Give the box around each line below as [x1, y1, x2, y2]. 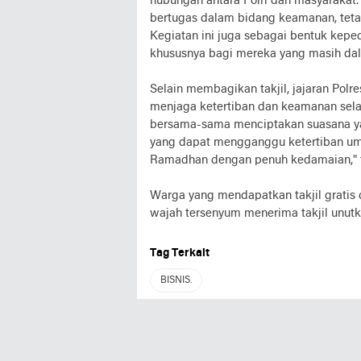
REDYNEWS [190, 337, 243, 346]
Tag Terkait [150, 247, 210, 259]
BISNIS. [160, 276, 192, 285]
